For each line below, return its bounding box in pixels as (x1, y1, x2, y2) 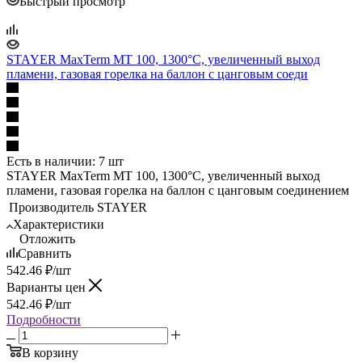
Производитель (9, 200, 94, 214)
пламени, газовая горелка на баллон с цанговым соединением (6, 183, 349, 197)
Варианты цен (6, 280, 89, 294)
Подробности (6, 312, 81, 326)
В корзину (22, 345, 78, 360)
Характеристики (13, 217, 104, 231)
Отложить (19, 231, 75, 246)
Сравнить (18, 246, 71, 260)
